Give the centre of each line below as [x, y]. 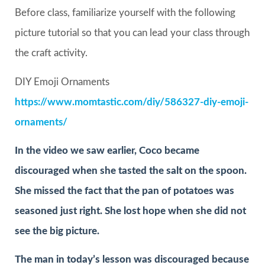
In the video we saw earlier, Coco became [107, 151]
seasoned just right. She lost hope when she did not [130, 211]
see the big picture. [57, 231]
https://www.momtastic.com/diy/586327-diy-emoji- [132, 102]
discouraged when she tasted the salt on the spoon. [131, 171]
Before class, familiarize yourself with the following [125, 13]
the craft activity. [51, 53]
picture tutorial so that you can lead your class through [132, 33]
